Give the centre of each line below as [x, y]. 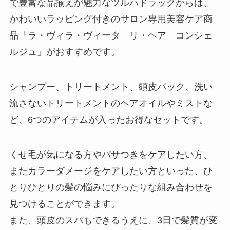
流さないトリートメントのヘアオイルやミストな [111, 103]
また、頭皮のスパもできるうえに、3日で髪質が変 [113, 220]
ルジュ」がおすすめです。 [64, 52]
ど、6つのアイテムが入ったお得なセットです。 [109, 119]
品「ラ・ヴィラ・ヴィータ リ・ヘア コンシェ [111, 36]
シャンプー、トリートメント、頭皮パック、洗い [111, 87]
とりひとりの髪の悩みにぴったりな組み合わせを [111, 187]
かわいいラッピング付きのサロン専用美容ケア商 [111, 19]
